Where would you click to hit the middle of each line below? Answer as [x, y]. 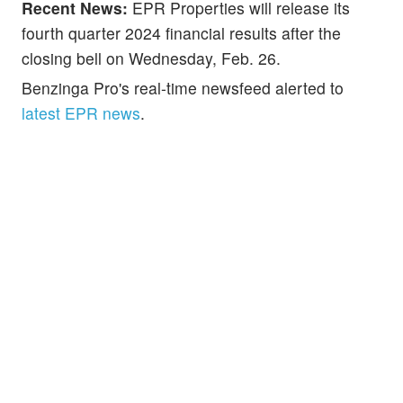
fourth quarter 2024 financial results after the [181, 33]
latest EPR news [81, 113]
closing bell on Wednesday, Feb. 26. [151, 58]
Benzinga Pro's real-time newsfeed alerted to [183, 88]
